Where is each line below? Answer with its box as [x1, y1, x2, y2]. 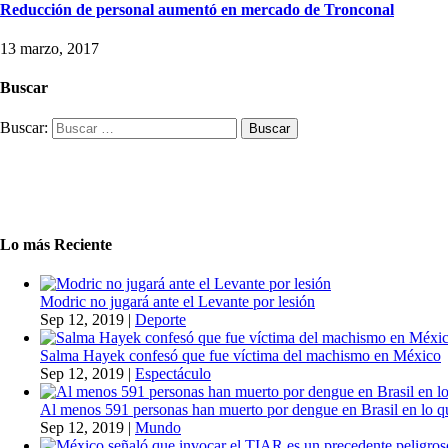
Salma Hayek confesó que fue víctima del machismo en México [40, 347, 441, 365]
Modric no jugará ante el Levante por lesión [40, 293, 315, 311]
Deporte [135, 311, 186, 329]
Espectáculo [135, 365, 211, 383]
